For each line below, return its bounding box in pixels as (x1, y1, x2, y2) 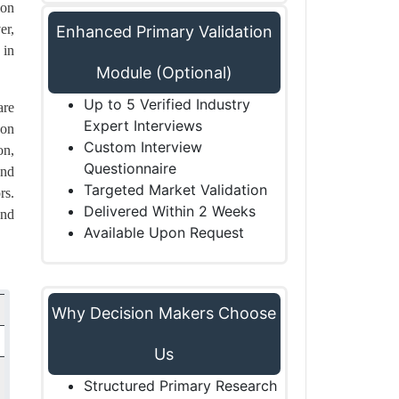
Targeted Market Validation (83, 180, 267, 199)
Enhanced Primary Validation (55, 21, 273, 41)
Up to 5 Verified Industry (83, 94, 250, 113)
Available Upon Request (83, 223, 244, 241)
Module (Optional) (95, 62, 232, 82)
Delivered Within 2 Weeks (83, 201, 256, 220)
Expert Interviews (83, 116, 202, 134)
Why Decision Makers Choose (52, 303, 277, 322)
